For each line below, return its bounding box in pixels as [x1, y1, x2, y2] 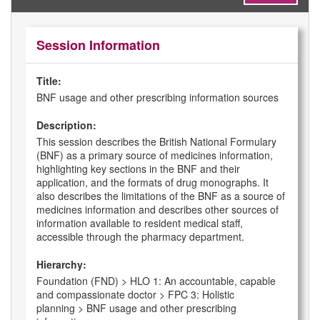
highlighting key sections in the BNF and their [36, 161, 240, 176]
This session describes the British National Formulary [36, 134, 276, 149]
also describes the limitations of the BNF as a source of [36, 189, 285, 204]
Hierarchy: [36, 257, 86, 272]
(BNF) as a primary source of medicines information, [36, 148, 273, 163]
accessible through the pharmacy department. [36, 229, 244, 244]
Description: [36, 118, 96, 133]
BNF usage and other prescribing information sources [36, 90, 279, 105]
